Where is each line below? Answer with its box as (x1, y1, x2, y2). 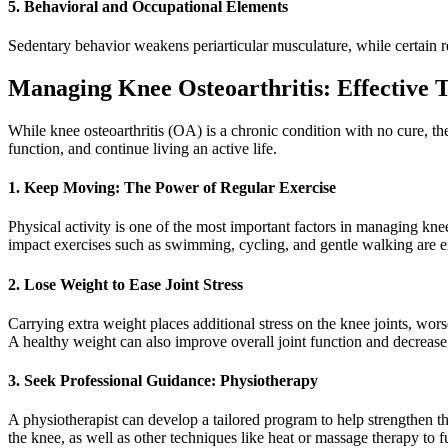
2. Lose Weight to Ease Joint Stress (8, 275, 243, 293)
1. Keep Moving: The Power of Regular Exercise (8, 179, 336, 197)
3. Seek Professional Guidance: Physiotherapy (8, 372, 318, 390)
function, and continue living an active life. (8, 139, 277, 157)
